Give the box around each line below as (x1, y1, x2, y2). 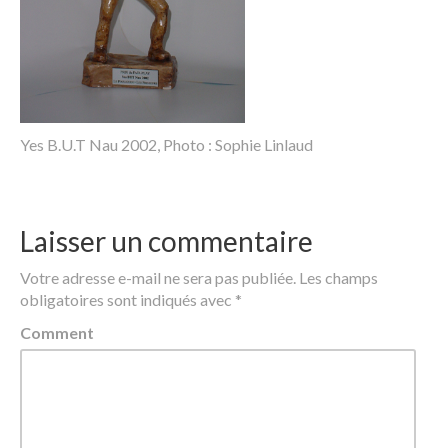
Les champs (299, 267, 378, 287)
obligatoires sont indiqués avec (20, 289, 235, 309)
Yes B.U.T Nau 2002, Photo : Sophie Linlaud (20, 134, 313, 154)
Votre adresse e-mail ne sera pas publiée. (20, 267, 296, 287)
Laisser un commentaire (20, 223, 313, 258)
